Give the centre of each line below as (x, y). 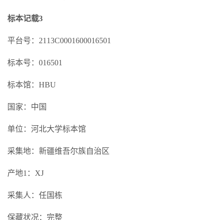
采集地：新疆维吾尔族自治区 (58, 151)
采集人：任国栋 (35, 195)
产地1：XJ (26, 173)
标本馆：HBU (32, 85)
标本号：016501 (35, 63)
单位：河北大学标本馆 (47, 129)
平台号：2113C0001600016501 (59, 41)
